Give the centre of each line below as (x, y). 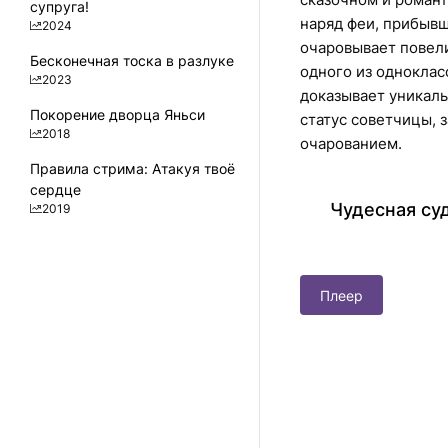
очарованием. (351, 143)
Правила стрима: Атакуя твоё (132, 168)
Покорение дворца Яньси (117, 114)
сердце (55, 189)
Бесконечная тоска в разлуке (132, 60)
